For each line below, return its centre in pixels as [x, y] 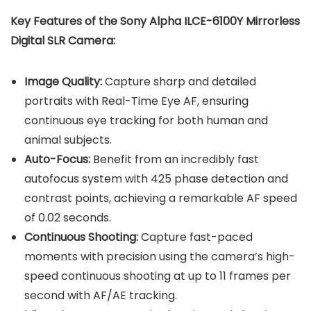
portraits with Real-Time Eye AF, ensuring [136, 101]
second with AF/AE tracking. [101, 295]
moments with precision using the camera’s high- [160, 256]
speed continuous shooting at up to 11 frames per [158, 276]
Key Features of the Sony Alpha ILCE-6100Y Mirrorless [155, 21]
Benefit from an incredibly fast [176, 159]
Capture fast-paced [195, 237]
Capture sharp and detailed [180, 81]
